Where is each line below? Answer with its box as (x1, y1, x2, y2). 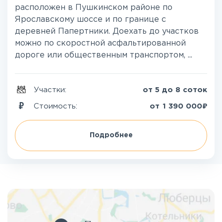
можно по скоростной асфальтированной (15, 40, 186, 47)
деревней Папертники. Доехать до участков (15, 28, 199, 35)
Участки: (34, 87, 69, 93)
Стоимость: (34, 103, 80, 110)
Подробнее (89, 132, 133, 138)
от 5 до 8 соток (143, 87, 207, 93)
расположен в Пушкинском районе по (15, 4, 172, 11)
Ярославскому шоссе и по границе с (15, 16, 166, 23)
